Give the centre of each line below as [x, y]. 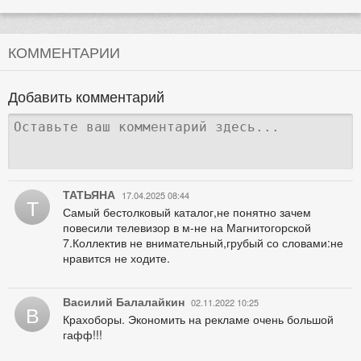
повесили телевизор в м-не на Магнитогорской [187, 227]
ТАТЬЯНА [89, 194]
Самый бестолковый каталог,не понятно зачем [187, 212]
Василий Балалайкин [124, 301]
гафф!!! [83, 334]
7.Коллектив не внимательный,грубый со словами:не [203, 242]
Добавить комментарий [86, 95]
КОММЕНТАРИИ [64, 51]
